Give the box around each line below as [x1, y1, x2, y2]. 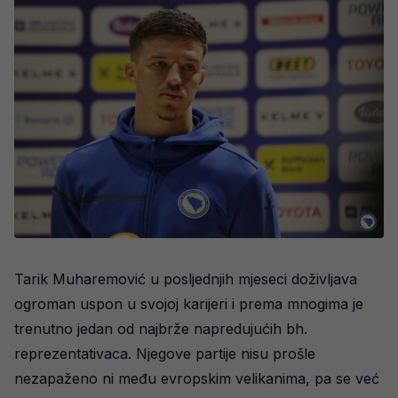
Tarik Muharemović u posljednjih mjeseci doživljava [14, 270, 357, 289]
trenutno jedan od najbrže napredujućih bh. [14, 320, 307, 338]
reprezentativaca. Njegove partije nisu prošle [14, 345, 315, 363]
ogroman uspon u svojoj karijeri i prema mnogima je [14, 295, 363, 314]
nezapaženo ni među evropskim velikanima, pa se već [14, 370, 379, 388]
